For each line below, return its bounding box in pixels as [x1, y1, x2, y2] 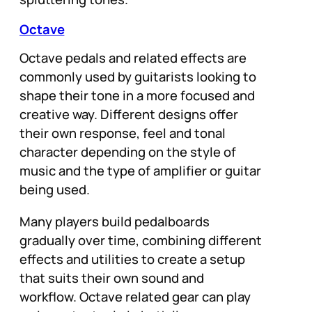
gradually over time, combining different [19, 231, 262, 249]
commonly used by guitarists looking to [19, 68, 256, 86]
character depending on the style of [19, 143, 236, 162]
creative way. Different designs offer [19, 105, 238, 124]
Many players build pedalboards [19, 212, 210, 231]
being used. [19, 180, 90, 199]
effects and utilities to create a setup [19, 249, 245, 268]
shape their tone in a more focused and [19, 86, 255, 105]
